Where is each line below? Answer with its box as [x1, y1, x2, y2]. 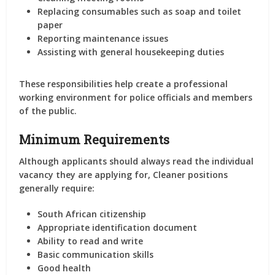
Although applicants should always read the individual [19, 155, 254, 167]
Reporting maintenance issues [37, 33, 169, 44]
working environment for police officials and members [19, 91, 253, 103]
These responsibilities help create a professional [19, 78, 228, 90]
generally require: [19, 182, 95, 194]
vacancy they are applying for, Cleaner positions [19, 169, 228, 180]
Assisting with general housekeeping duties [37, 46, 225, 58]
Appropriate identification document [37, 222, 198, 233]
